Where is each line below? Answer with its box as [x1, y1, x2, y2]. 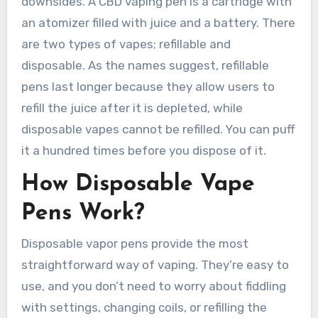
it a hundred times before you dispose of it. [21, 143, 266, 158]
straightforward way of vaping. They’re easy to [21, 258, 289, 273]
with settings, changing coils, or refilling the [21, 300, 267, 315]
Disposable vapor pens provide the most [21, 236, 248, 251]
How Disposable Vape [21, 173, 255, 197]
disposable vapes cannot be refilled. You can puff [21, 122, 295, 137]
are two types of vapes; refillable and [21, 37, 231, 52]
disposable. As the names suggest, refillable [21, 58, 269, 73]
